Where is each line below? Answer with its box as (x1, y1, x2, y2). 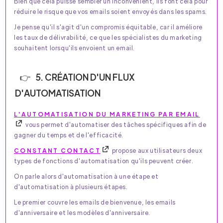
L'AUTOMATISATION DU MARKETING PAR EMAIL (14, 110, 200, 118)
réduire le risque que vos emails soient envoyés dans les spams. (14, 7, 207, 15)
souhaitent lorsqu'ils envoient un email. (14, 43, 135, 52)
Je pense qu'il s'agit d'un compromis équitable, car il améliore (14, 22, 203, 31)
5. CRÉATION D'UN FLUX (35, 71, 135, 83)
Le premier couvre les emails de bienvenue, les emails (14, 198, 176, 206)
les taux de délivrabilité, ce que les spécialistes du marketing (14, 33, 202, 41)
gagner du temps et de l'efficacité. (14, 130, 124, 139)
